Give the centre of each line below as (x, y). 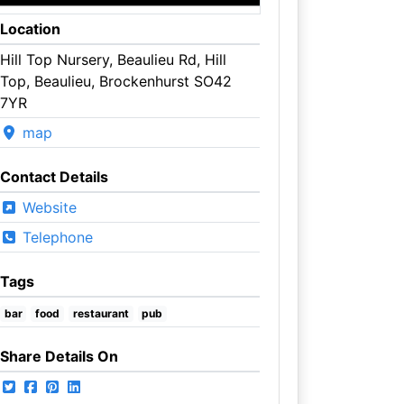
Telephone (55, 237)
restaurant (101, 313)
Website (47, 207)
